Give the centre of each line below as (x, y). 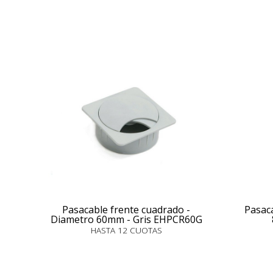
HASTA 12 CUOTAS (126, 230)
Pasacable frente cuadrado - (126, 210)
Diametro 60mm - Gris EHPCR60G (126, 219)
